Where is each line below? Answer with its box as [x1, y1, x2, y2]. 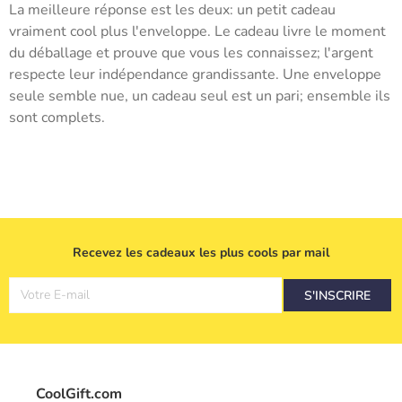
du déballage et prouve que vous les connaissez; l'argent [9, 43, 373, 63]
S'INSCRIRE [304, 286, 371, 304]
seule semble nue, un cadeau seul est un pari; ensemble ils [9, 86, 390, 106]
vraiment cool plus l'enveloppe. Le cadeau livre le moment [9, 22, 386, 41]
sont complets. [9, 108, 105, 127]
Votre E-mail [21, 286, 90, 303]
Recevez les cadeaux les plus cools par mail [73, 244, 329, 261]
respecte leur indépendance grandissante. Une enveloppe [9, 65, 381, 84]
